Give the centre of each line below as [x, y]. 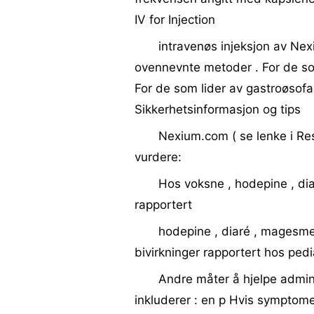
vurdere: [158, 157]
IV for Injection [175, 20]
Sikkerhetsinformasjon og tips [218, 109]
